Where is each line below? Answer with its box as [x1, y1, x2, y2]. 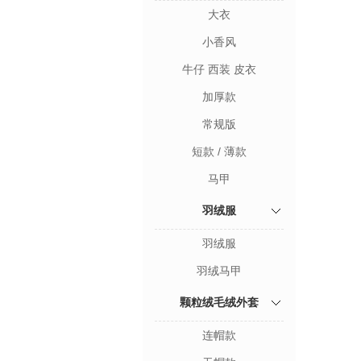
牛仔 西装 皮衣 [182, 63, 256, 76]
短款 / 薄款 [192, 145, 247, 158]
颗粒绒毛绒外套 [180, 296, 259, 309]
